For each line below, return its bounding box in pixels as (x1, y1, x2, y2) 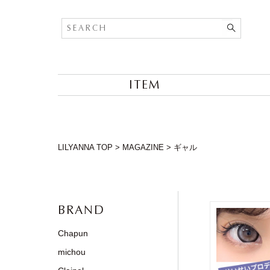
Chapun (58, 228, 88, 238)
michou (58, 247, 86, 257)
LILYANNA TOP (58, 143, 113, 152)
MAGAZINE (122, 143, 164, 152)
